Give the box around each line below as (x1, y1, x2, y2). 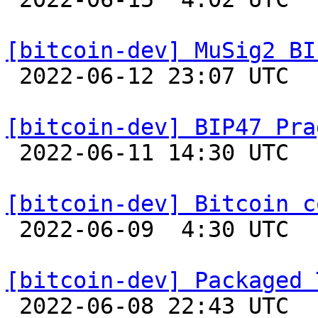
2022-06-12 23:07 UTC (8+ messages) (6, 63, 19, 89)
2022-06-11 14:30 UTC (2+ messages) (6, 140, 19, 165)
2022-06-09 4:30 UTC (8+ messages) (6, 216, 19, 242)
